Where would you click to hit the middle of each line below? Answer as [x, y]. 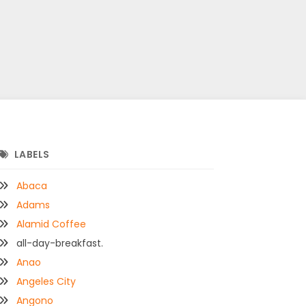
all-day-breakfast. [60, 244]
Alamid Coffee [52, 224]
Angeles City [46, 282]
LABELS [32, 155]
